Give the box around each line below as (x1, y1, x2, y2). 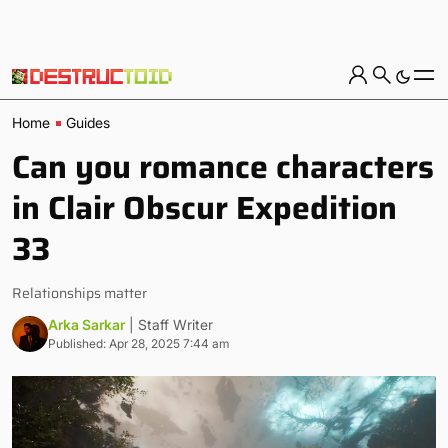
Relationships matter (12, 282, 147, 304)
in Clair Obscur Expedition (12, 183, 397, 233)
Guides (66, 114, 110, 131)
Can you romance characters (12, 142, 434, 192)
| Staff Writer (129, 316, 213, 333)
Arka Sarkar (48, 316, 125, 333)
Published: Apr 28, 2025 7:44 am (48, 336, 229, 351)
